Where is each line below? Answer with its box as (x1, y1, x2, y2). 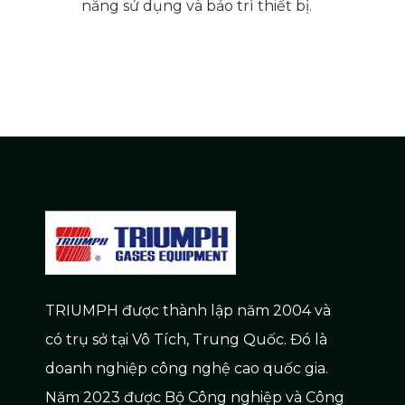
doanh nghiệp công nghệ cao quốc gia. (45, 359, 328, 377)
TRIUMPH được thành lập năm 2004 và (45, 301, 331, 319)
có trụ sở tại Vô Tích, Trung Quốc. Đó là (45, 330, 327, 348)
